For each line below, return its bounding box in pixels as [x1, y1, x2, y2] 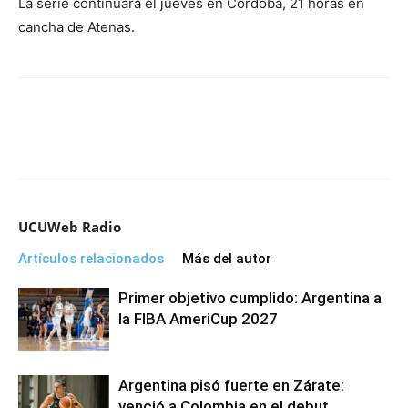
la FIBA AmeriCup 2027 [118, 310, 278, 328]
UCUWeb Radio [18, 218, 121, 236]
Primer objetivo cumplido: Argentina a [118, 289, 382, 307]
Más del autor [182, 250, 271, 267]
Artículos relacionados [18, 250, 164, 267]
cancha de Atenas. [18, 18, 135, 36]
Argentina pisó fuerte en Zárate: [118, 376, 344, 394]
